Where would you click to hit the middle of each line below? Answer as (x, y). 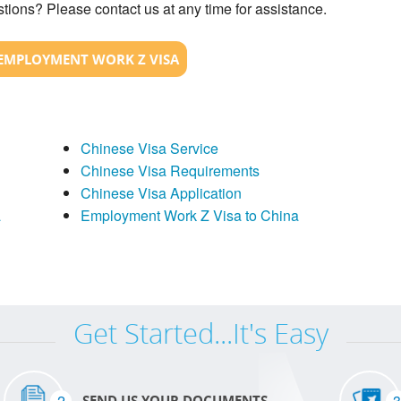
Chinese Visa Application (161, 192)
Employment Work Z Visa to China (189, 215)
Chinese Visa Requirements (170, 170)
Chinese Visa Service (149, 148)
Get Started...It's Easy (200, 333)
